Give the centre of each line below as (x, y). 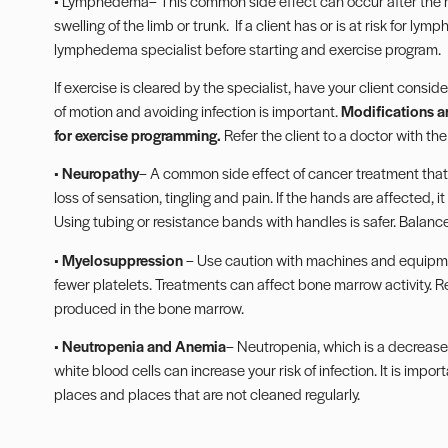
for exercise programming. (137, 134)
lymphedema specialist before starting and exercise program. (247, 48)
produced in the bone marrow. (148, 307)
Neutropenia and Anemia (143, 346)
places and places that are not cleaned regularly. (206, 394)
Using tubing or (103, 221)
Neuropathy (100, 173)
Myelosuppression (122, 259)
